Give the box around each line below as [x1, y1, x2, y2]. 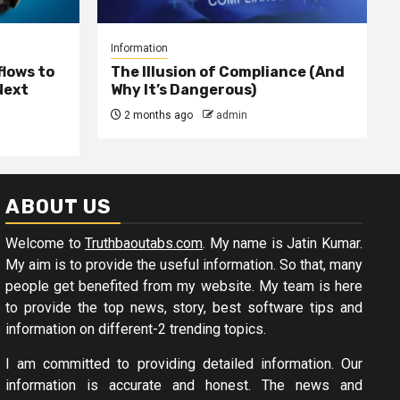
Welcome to [5, 235, 86, 252]
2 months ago [121, 109, 193, 121]
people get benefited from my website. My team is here [5, 278, 362, 295]
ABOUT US [5, 195, 112, 219]
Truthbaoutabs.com [85, 235, 204, 252]
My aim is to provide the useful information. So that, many [5, 256, 362, 273]
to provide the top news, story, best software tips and [5, 299, 362, 316]
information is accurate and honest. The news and [5, 377, 362, 394]
